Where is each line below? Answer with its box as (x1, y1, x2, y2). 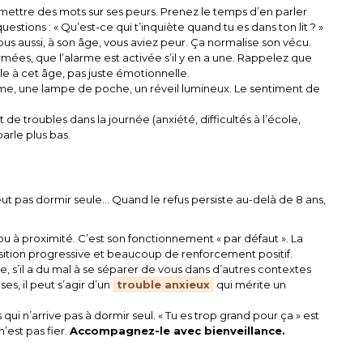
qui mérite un (214, 278, 287, 292)
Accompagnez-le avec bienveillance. (70, 324, 286, 338)
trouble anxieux (117, 278, 211, 292)
